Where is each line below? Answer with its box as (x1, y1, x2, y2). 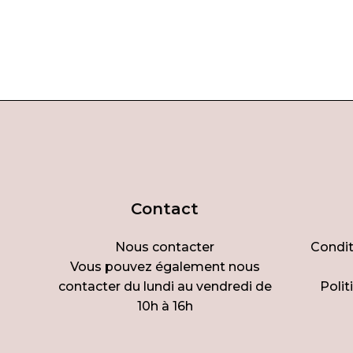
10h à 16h (136, 298, 193, 314)
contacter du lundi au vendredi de (58, 278, 272, 294)
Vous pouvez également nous (69, 258, 260, 274)
